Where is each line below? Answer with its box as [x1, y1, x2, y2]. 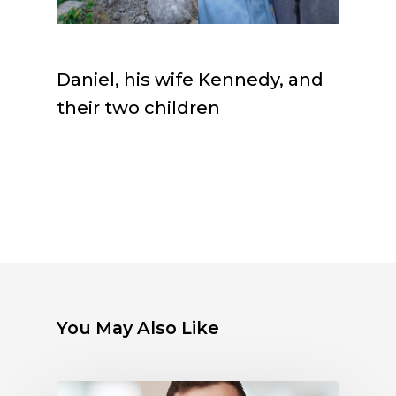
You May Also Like [57, 316, 219, 339]
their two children [57, 96, 220, 118]
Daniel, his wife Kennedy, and [57, 68, 324, 90]
